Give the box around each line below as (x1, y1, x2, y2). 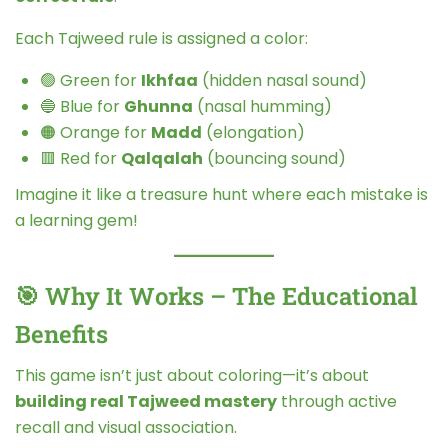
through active (277, 389, 397, 413)
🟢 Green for (40, 68, 141, 92)
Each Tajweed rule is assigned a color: (15, 26, 308, 50)
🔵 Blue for (40, 94, 124, 118)
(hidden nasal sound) (198, 68, 367, 92)
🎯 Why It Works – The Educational (15, 279, 418, 312)
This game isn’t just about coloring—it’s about (15, 363, 369, 387)
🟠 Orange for (40, 120, 151, 144)
